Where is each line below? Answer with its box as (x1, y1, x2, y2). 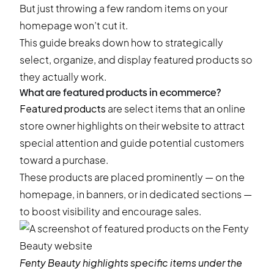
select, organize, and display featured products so (20, 53, 253, 66)
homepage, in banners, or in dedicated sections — (20, 188, 252, 201)
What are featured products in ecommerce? (20, 87, 221, 98)
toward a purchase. (20, 154, 108, 166)
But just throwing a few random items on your (20, 2, 228, 15)
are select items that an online (106, 102, 245, 115)
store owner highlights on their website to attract (20, 119, 245, 132)
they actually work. (20, 70, 106, 83)
